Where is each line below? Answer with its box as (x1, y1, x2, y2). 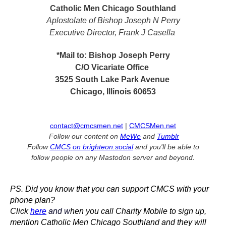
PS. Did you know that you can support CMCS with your (10, 185, 209, 193)
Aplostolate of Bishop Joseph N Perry (46, 16, 180, 25)
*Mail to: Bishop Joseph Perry (56, 51, 170, 60)
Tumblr (157, 132, 179, 140)
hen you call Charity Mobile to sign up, (70, 207, 206, 215)
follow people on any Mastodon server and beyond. (31, 153, 195, 161)
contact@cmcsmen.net (50, 122, 123, 130)
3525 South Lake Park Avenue (54, 75, 172, 84)
